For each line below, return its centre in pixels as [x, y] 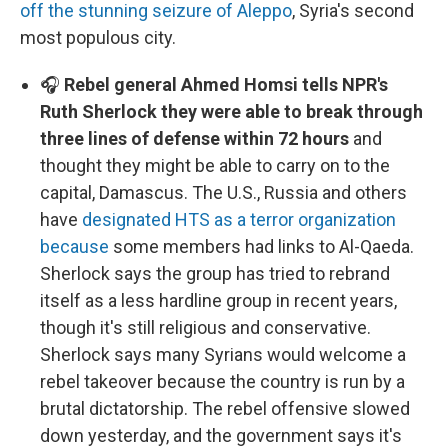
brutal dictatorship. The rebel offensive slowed [225, 408]
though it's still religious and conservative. [205, 327]
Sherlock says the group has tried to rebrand [215, 273]
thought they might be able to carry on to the [215, 165]
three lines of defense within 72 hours [194, 138]
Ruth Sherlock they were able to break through [231, 111]
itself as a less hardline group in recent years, [218, 300]
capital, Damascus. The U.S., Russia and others [223, 192]
